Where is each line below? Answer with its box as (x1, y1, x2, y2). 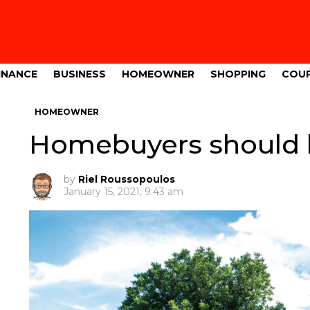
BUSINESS (53, 68, 106, 80)
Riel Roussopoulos (77, 173, 175, 185)
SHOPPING (210, 68, 266, 80)
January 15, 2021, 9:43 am (63, 185, 183, 198)
